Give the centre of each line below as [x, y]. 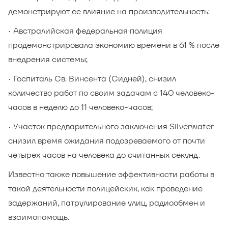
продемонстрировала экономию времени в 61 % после [114, 45]
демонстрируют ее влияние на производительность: [109, 11]
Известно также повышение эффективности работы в [111, 174]
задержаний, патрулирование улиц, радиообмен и [107, 203]
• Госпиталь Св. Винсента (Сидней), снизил [92, 79]
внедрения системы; [48, 59]
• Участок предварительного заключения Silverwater [111, 126]
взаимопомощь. [39, 217]
